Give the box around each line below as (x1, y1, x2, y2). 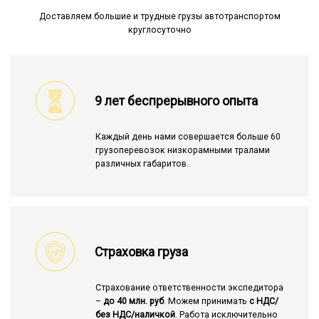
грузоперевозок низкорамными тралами (95, 145, 270, 156)
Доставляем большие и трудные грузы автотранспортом (38, 11, 281, 22)
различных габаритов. (95, 159, 189, 169)
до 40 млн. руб (103, 296, 164, 307)
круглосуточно (127, 25, 192, 36)
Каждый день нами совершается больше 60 (95, 132, 281, 142)
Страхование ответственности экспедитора (95, 283, 283, 293)
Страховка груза (95, 244, 188, 259)
